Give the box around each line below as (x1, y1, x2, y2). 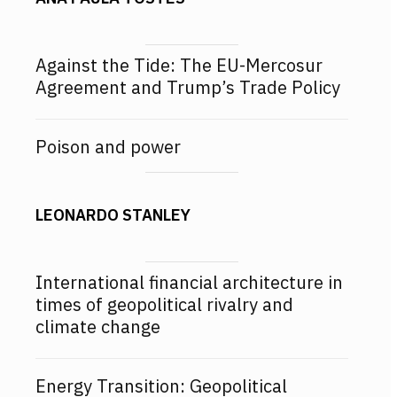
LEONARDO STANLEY (35, 205, 191, 226)
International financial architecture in (35, 270, 343, 295)
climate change (35, 315, 160, 339)
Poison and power (35, 135, 181, 160)
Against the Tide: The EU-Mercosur (35, 53, 323, 78)
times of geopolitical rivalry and (35, 292, 293, 317)
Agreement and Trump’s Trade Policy (35, 75, 340, 100)
